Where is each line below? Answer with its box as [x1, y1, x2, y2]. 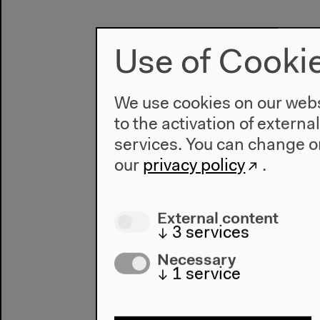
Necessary [157, 249, 236, 270]
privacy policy [143, 158, 246, 176]
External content [157, 208, 279, 229]
